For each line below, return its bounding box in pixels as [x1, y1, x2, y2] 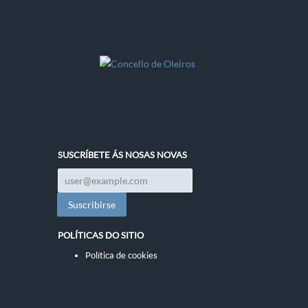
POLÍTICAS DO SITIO [57, 230, 144, 241]
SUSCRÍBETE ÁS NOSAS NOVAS [57, 149, 187, 160]
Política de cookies [85, 250, 157, 261]
